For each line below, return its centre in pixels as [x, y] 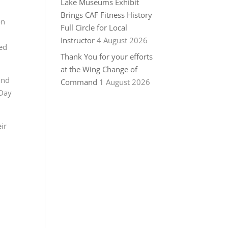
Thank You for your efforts [107, 57]
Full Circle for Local [94, 27]
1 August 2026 [125, 82]
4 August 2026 [122, 40]
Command [79, 82]
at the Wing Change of [99, 69]
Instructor [78, 40]
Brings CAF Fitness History [107, 15]
